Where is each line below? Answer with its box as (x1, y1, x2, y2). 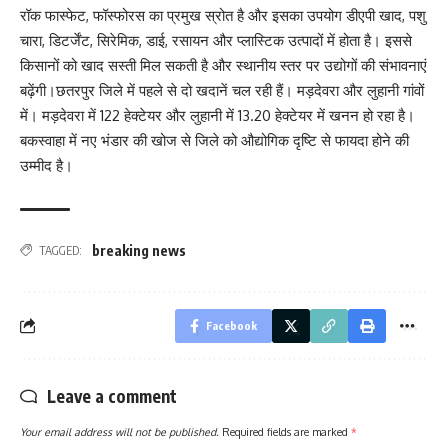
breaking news (92, 241, 186, 259)
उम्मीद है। (20, 155, 73, 175)
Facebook (206, 318, 257, 332)
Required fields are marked (222, 424, 351, 438)
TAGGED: (39, 242, 82, 258)
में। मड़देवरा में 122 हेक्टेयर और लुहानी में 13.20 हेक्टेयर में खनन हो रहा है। (20, 105, 415, 125)
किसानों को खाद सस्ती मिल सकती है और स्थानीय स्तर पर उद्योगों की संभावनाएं (20, 55, 427, 75)
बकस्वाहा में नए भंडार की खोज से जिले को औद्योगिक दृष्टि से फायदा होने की (20, 130, 409, 150)
